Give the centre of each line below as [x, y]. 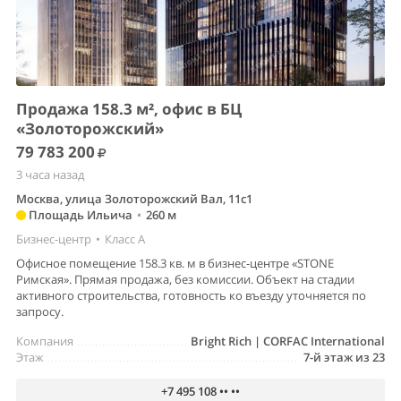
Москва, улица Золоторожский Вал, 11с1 [134, 199]
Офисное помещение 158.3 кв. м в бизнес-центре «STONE [175, 264]
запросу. [40, 312]
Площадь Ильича [79, 215]
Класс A [125, 239]
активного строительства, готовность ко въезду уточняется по [191, 296]
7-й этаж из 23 [344, 358]
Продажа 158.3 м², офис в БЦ [129, 109]
